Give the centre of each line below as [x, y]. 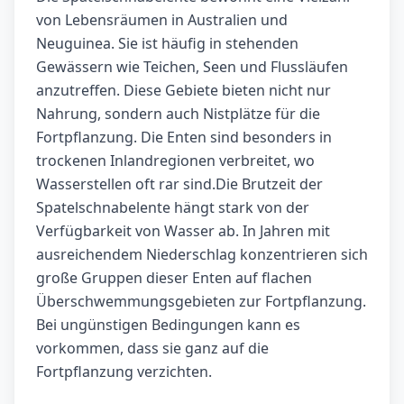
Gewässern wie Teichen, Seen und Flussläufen [192, 67]
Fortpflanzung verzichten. [124, 372]
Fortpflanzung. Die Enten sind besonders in [184, 138]
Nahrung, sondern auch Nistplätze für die [178, 114]
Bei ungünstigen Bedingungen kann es [168, 325]
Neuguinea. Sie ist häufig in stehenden [167, 44]
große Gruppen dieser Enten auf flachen [174, 278]
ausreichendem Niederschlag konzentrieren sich [202, 255]
